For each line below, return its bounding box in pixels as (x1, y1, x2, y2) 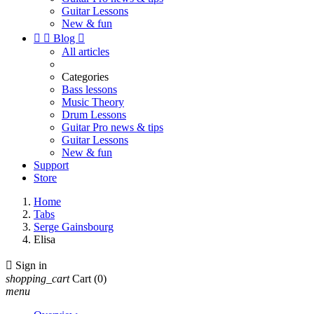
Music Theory (62, 96, 124, 108)
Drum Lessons (62, 109, 126, 121)
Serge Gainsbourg (34, 221, 114, 233)
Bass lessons (62, 83, 117, 95)
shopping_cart (6, 273, 69, 285)
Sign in (15, 259, 47, 271)
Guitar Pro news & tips (62, 121, 163, 133)
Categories (62, 71, 109, 83)
